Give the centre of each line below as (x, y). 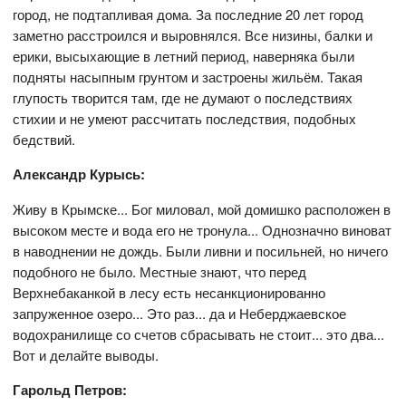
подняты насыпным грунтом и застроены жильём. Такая (188, 77)
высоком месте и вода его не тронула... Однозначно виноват (203, 230)
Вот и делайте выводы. (86, 355)
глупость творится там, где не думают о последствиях (183, 97)
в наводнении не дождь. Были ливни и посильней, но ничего (201, 251)
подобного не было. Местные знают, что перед (160, 271)
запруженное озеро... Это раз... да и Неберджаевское (180, 313)
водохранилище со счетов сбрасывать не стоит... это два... (199, 334)
